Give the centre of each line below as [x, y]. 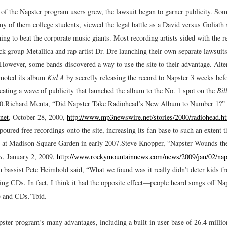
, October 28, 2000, [38, 117]
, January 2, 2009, [30, 156]
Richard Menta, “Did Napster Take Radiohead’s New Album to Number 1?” [115, 103]
